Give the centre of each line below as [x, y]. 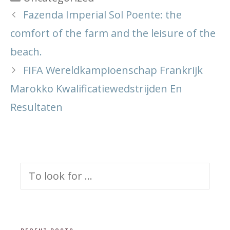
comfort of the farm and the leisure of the [113, 33]
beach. [26, 52]
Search [31, 168]
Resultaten [36, 107]
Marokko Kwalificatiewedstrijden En [96, 89]
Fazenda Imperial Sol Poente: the [102, 15]
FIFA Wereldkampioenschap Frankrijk [113, 70]
